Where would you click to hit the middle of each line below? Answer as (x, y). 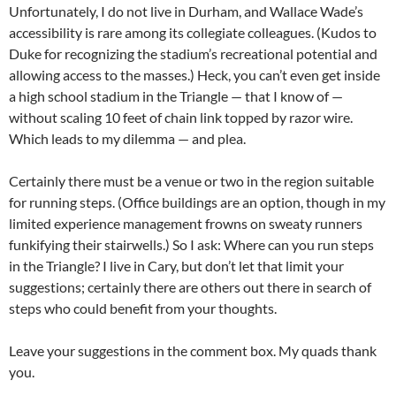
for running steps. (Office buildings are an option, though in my (197, 202)
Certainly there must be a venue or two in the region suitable (191, 181)
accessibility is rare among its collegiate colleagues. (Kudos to (193, 32)
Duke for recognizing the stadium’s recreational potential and (193, 53)
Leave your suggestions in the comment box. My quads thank (193, 350)
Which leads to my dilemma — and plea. (127, 138)
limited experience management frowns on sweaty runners (186, 223)
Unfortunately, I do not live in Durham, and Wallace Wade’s (186, 11)
